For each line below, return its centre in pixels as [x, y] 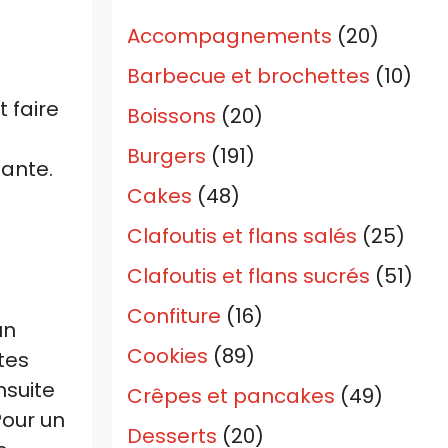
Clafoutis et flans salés [242, 236]
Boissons [171, 116]
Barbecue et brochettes [248, 76]
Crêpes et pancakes [231, 396]
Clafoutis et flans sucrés [248, 276]
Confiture [174, 316]
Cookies [167, 356]
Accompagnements [229, 36]
